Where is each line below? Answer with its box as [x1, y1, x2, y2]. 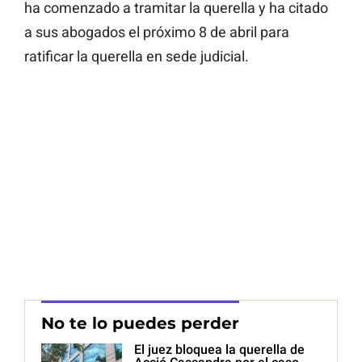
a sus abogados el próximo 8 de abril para [24, 23, 289, 41]
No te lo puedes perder [41, 314, 239, 334]
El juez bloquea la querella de [134, 342, 305, 358]
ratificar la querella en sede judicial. [24, 48, 249, 65]
